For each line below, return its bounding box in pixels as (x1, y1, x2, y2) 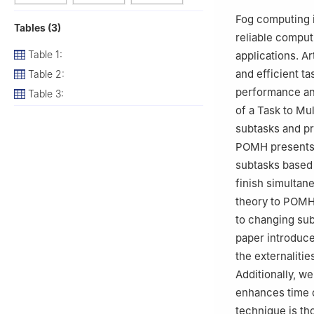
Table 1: (28, 48, 62, 60)
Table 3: (28, 87, 64, 100)
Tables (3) (14, 21, 61, 34)
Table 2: (28, 67, 64, 80)
